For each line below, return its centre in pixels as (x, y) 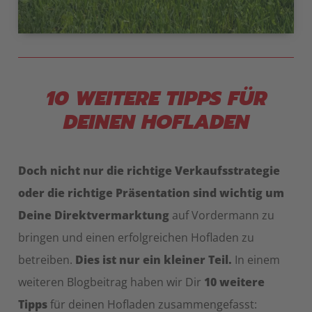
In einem (256, 260)
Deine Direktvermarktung (94, 216)
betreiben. (47, 260)
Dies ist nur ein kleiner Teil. (154, 260)
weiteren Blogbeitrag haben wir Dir (111, 282)
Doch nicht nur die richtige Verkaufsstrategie (149, 171)
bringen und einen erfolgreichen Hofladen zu (136, 238)
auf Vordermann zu (222, 216)
